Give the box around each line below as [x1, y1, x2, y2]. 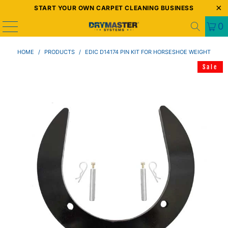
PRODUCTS [44, 48, 75, 55]
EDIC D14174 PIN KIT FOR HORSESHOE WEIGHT [85, 48, 211, 55]
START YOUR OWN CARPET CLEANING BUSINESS [34, 4, 194, 12]
